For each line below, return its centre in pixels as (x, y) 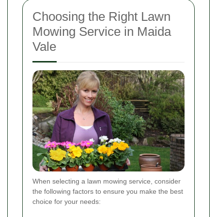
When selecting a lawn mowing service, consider (107, 181)
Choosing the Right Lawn (101, 17)
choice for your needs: (67, 202)
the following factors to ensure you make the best (108, 192)
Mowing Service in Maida (102, 32)
